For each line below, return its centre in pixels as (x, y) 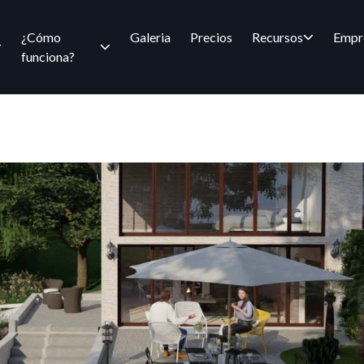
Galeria (150, 37)
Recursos (277, 37)
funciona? (48, 56)
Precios (211, 37)
